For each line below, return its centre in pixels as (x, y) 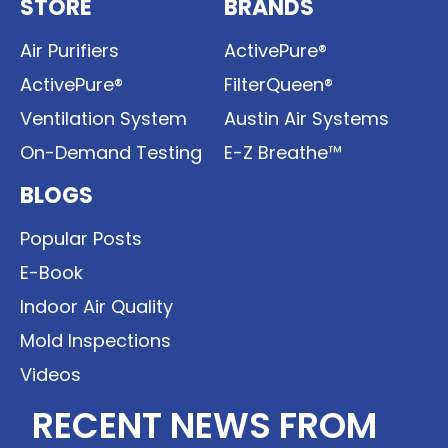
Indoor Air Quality (96, 307)
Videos (50, 375)
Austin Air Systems (306, 119)
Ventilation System (103, 119)
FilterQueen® (278, 85)
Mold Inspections (95, 341)
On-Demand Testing (111, 153)
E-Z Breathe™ (283, 153)
